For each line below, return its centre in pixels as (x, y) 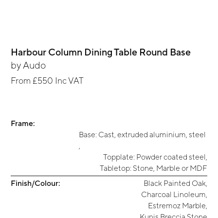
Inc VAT (69, 81)
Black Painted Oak (174, 183)
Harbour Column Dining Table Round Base (101, 52)
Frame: (23, 123)
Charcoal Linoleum (173, 194)
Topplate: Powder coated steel (154, 157)
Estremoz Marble (177, 205)
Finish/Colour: (36, 183)
